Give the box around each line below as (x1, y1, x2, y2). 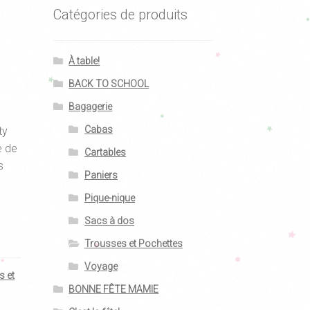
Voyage (84, 260, 118, 272)
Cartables (84, 146, 126, 158)
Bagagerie (69, 100, 113, 112)
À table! (69, 55, 100, 66)
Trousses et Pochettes (84, 237, 183, 249)
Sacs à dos (84, 215, 134, 226)
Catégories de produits (53, 7, 188, 24)
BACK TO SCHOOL (69, 77, 149, 89)
